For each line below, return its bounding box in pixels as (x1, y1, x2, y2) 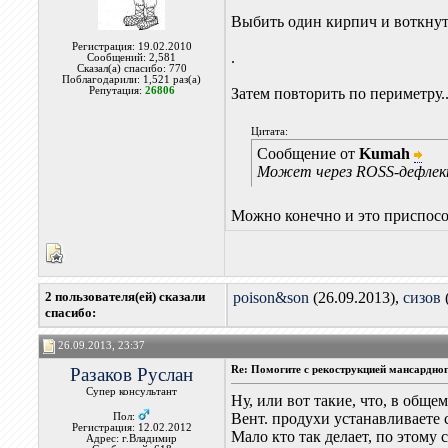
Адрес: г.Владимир (86, 433, 178, 444)
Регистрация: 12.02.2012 (71, 422, 192, 433)
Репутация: (88, 85, 145, 96)
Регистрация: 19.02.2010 (71, 41, 192, 52)
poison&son (233, 289, 310, 306)
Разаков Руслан (70, 364, 194, 385)
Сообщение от (257, 145, 360, 162)
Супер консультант (86, 386, 178, 397)
